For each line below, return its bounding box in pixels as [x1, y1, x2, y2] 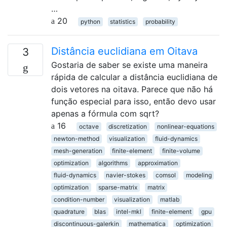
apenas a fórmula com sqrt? [51, 108, 159, 119]
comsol [155, 171, 176, 179]
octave [79, 123, 99, 130]
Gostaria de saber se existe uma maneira [51, 60, 208, 70]
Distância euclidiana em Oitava [51, 45, 198, 57]
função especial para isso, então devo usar [51, 96, 216, 106]
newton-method [53, 135, 99, 142]
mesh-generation [53, 147, 102, 155]
